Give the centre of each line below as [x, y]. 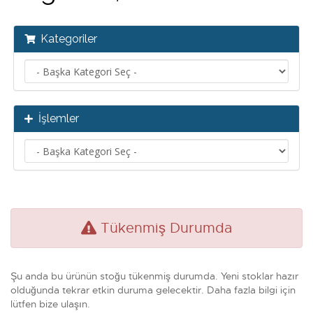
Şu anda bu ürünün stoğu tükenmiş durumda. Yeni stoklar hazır [154, 276]
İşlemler [56, 119]
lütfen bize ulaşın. [50, 304]
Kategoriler [66, 39]
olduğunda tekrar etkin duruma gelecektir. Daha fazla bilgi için [153, 290]
